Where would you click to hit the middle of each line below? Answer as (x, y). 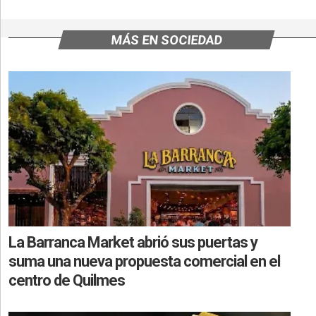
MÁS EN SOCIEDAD (166, 39)
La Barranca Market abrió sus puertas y (133, 242)
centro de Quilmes (67, 280)
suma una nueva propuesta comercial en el (144, 261)
